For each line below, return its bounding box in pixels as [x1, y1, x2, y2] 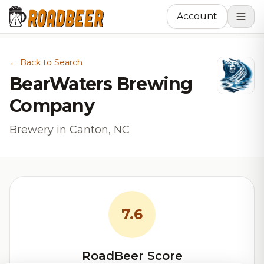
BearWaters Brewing [9, 73, 193, 95]
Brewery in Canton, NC [9, 123, 130, 136]
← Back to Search [9, 57, 82, 68]
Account [177, 11, 217, 22]
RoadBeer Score [81, 249, 183, 263]
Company [9, 95, 94, 117]
